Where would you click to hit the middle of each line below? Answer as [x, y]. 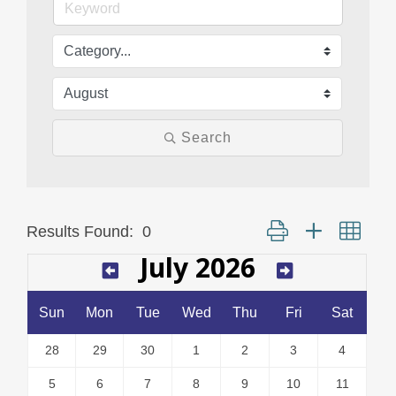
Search [206, 138]
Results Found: [80, 232]
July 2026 [197, 268]
